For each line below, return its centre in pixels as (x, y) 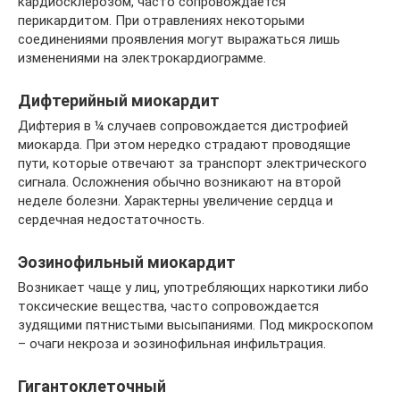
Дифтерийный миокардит (119, 100)
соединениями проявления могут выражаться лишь (179, 39)
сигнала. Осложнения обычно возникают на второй (179, 182)
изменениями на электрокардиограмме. (142, 58)
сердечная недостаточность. (111, 219)
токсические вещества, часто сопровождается (168, 306)
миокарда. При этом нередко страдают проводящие (184, 144)
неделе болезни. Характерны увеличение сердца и (175, 200)
